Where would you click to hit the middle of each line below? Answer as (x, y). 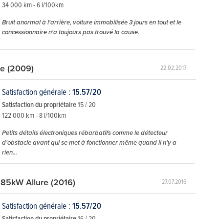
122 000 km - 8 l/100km (34, 115)
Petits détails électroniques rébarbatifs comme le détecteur (85, 132)
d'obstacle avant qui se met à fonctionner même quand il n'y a (89, 142)
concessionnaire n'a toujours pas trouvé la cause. (71, 32)
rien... (10, 152)
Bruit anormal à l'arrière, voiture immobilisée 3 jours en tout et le (92, 22)
